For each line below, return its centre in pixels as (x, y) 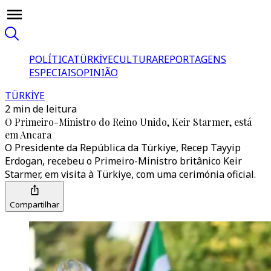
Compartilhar (34, 204)
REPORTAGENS (192, 59)
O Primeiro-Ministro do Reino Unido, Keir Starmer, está (128, 122)
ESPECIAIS (53, 73)
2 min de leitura (41, 109)
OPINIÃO (97, 73)
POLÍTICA (51, 59)
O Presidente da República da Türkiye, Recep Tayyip (123, 148)
